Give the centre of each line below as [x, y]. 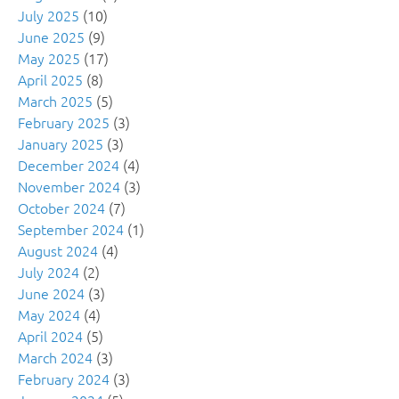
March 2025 [55, 101]
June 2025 [51, 37]
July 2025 [49, 16]
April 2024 [50, 336]
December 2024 [69, 165]
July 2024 [49, 272]
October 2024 [61, 208]
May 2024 [49, 315]
